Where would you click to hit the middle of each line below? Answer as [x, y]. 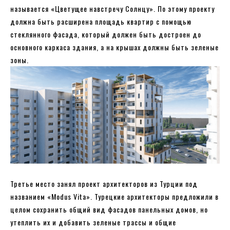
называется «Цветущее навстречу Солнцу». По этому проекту [112, 9]
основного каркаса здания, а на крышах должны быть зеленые [114, 47]
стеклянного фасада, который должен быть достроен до [106, 34]
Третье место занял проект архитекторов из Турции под [104, 184]
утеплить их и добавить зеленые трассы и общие [93, 222]
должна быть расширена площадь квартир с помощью [101, 22]
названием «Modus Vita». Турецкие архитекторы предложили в [114, 197]
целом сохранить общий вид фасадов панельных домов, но [109, 209]
